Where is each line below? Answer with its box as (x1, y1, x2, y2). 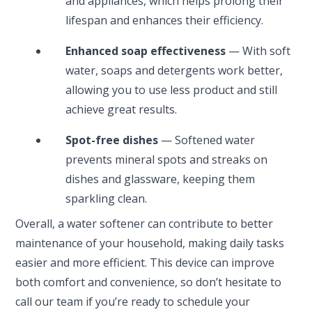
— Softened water (158, 132, 256, 148)
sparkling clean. (65, 190, 148, 206)
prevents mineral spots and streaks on (65, 151, 268, 167)
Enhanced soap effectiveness (65, 42, 226, 58)
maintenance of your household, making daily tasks (15, 235, 285, 251)
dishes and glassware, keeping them (65, 171, 256, 187)
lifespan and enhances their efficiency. (65, 12, 264, 28)
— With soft (226, 42, 291, 58)
